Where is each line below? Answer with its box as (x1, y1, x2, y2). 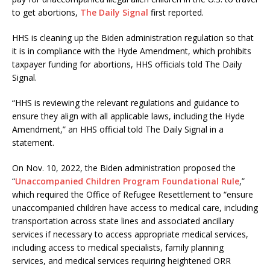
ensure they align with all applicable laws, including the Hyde (12, 110, 245, 122)
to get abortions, (12, 7, 80, 19)
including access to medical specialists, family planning (12, 242, 224, 254)
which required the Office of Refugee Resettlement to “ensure (12, 189, 253, 201)
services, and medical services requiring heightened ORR (12, 255, 231, 267)
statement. (12, 137, 54, 149)
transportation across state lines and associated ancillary (12, 215, 234, 227)
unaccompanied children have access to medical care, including (12, 202, 258, 214)
